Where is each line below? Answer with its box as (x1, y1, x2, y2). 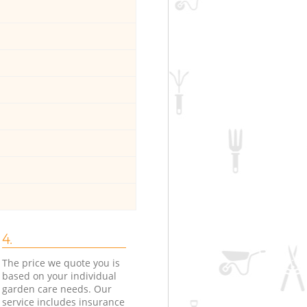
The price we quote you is (1, 256, 120, 269)
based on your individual (1, 269, 116, 282)
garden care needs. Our (1, 282, 112, 295)
